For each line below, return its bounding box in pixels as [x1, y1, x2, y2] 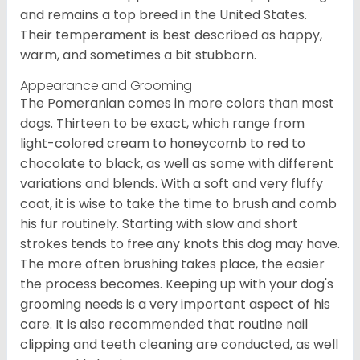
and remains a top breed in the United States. [20, 6, 307, 25]
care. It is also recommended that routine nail [20, 315, 308, 334]
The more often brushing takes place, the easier [20, 255, 325, 274]
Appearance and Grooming [20, 76, 193, 96]
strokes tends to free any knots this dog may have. [20, 235, 340, 254]
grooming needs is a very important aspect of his [20, 295, 330, 314]
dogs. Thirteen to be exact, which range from [20, 114, 305, 133]
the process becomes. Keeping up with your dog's [20, 275, 333, 294]
